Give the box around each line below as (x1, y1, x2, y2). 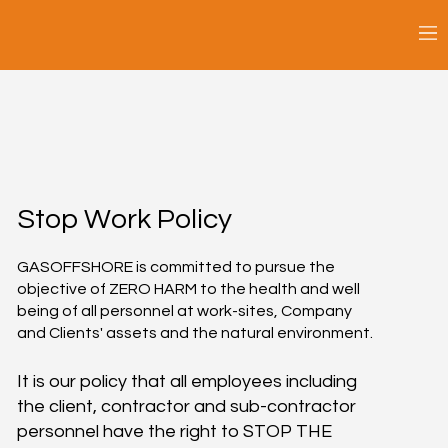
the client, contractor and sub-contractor (17, 396, 357, 416)
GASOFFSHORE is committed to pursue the (17, 258, 336, 275)
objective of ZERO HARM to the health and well (17, 280, 361, 297)
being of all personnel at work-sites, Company (17, 302, 353, 319)
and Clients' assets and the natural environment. (17, 324, 374, 341)
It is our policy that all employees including (17, 371, 358, 391)
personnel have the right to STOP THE (17, 421, 333, 441)
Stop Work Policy (17, 205, 232, 234)
